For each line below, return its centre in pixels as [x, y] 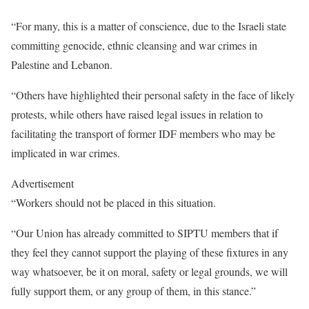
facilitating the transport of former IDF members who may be [143, 133]
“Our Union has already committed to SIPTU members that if [144, 233]
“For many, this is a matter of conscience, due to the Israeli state [149, 26]
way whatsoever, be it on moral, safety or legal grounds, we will [149, 271]
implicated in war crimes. [66, 153]
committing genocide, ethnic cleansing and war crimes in [134, 45]
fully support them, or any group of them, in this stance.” [133, 291]
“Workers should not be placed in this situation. [113, 202]
